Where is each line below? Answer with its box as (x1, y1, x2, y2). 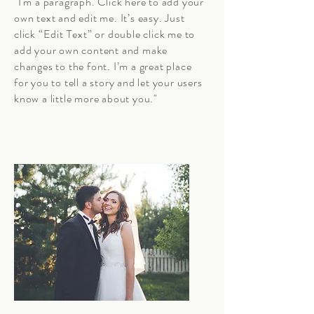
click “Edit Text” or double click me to (14, 26, 196, 42)
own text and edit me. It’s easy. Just (14, 10, 185, 26)
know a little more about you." (14, 90, 158, 107)
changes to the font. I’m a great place (14, 58, 192, 74)
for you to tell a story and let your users (14, 74, 203, 90)
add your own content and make (14, 42, 168, 58)
